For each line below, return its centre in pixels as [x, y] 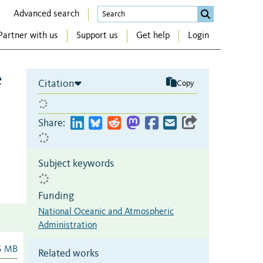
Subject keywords [76, 163]
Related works [68, 253]
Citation [56, 84]
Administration [68, 225]
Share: [52, 123]
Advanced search [46, 14]
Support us [97, 36]
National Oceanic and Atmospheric [106, 212]
